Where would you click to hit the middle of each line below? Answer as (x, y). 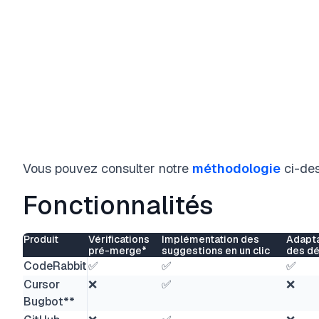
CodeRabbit (55, 266)
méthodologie (236, 168)
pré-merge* (117, 250)
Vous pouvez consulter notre (108, 168)
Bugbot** (49, 301)
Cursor (42, 284)
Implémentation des (210, 239)
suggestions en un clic (216, 250)
